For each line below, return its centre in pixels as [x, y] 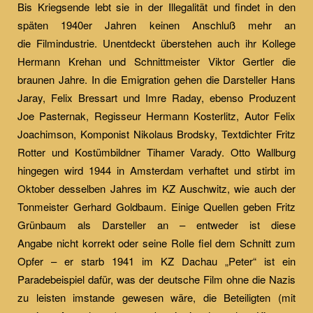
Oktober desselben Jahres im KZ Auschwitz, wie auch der [156, 188]
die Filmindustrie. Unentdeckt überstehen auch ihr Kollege [156, 43]
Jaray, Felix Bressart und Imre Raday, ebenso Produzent [156, 97]
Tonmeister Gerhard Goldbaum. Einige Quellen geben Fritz [156, 206]
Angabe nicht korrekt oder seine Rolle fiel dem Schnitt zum [156, 243]
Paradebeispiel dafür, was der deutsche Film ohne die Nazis [156, 279]
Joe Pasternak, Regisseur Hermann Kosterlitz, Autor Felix [156, 116]
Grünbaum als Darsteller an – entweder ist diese [156, 225]
